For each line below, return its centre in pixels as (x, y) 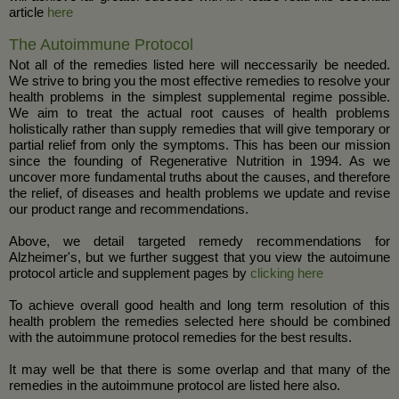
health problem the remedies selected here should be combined (199, 321)
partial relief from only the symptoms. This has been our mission (199, 145)
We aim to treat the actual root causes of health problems (199, 113)
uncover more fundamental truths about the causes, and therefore (199, 177)
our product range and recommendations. (129, 209)
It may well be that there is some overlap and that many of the (199, 369)
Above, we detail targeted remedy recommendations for (199, 241)
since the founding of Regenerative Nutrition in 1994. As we (199, 161)
